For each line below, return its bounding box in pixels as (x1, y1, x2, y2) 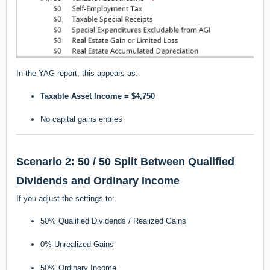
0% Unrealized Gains (40, 240, 114, 250)
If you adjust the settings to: (16, 194, 115, 204)
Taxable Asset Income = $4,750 (40, 91, 155, 101)
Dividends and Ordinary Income (16, 175, 180, 187)
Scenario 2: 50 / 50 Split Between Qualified (16, 155, 234, 168)
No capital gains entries (40, 115, 122, 124)
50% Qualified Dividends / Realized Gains (40, 216, 186, 226)
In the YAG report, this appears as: (16, 69, 138, 78)
